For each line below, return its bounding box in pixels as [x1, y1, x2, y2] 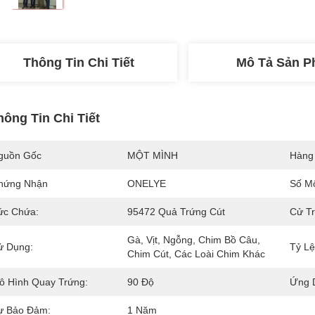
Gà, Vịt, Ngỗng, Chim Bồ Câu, [127, 234, 260, 245]
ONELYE [127, 178, 166, 189]
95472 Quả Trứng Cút [127, 206, 225, 217]
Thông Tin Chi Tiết [23, 56, 134, 70]
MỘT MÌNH [127, 150, 178, 161]
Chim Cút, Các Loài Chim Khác [127, 248, 265, 259]
